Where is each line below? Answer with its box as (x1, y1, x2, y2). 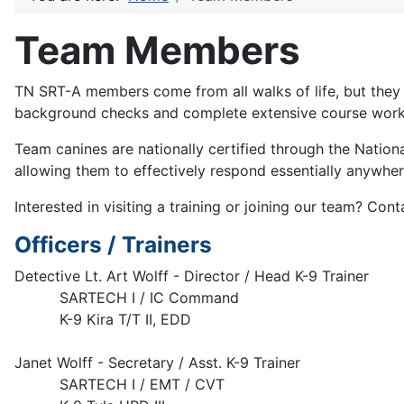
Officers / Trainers (14, 231, 212, 258)
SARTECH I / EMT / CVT (14, 375, 225, 393)
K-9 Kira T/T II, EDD (14, 310, 191, 328)
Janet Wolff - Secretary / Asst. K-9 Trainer (14, 353, 300, 372)
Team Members (14, 27, 300, 73)
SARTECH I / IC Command (14, 289, 239, 307)
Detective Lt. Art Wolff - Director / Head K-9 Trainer (14, 267, 369, 285)
